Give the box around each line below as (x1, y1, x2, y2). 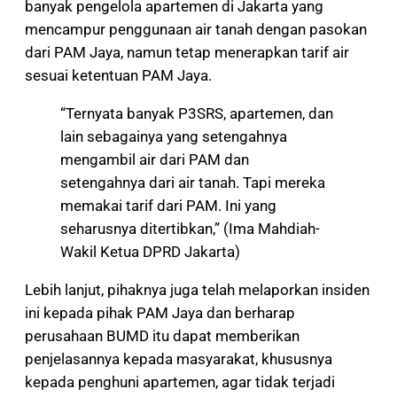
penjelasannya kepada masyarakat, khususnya (25, 349, 332, 368)
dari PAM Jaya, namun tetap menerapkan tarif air (25, 43, 349, 62)
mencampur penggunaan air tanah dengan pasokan (25, 20, 367, 39)
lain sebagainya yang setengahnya (60, 127, 287, 145)
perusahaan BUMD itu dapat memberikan (25, 326, 300, 345)
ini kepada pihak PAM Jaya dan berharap (25, 303, 295, 322)
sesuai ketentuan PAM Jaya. (25, 66, 212, 85)
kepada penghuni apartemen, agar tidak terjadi (25, 372, 335, 391)
